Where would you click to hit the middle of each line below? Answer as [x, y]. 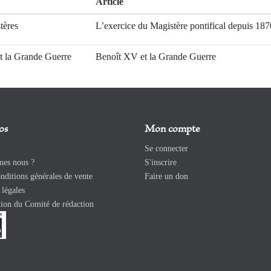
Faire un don [166, 177]
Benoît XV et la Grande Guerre [156, 57]
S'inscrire [161, 163]
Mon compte [172, 130]
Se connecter [166, 149]
